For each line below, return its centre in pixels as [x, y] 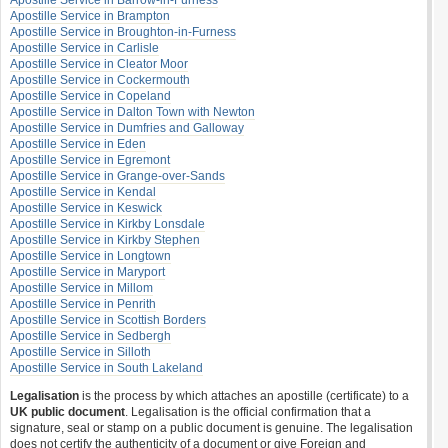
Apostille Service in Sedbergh [90, 336]
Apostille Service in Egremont [90, 160]
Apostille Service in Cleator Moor [99, 64]
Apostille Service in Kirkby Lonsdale [107, 224]
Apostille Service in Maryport [87, 272]
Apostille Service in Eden [78, 144]
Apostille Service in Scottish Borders [108, 320]
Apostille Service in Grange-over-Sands [117, 176]
